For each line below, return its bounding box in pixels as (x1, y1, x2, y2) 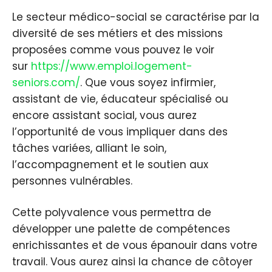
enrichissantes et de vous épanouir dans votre (12, 238, 257, 253)
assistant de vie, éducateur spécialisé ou (12, 91, 228, 106)
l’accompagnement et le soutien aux (12, 157, 208, 172)
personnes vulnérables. (12, 173, 132, 188)
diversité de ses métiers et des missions (12, 25, 223, 41)
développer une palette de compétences (12, 222, 230, 237)
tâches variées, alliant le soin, (12, 140, 166, 155)
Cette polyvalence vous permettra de (12, 205, 211, 220)
